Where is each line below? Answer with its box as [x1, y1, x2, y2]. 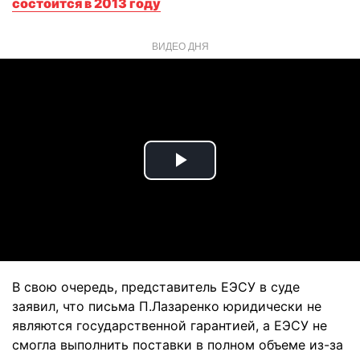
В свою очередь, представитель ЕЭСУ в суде [12, 279, 300, 295]
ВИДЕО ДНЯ [151, 39, 209, 52]
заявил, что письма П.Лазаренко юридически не [12, 298, 321, 314]
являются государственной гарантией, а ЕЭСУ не [12, 317, 327, 333]
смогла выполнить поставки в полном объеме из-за [12, 337, 343, 353]
